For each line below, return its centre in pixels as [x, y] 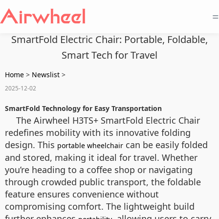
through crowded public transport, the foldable [103, 182]
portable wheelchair [90, 145]
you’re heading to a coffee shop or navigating [99, 170]
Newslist [46, 75]
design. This [31, 145]
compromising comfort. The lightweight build [100, 206]
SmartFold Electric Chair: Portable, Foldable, [109, 39]
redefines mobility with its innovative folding [98, 132]
